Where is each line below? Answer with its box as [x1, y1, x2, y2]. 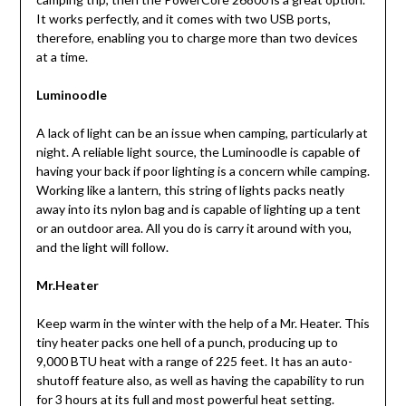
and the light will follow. [35, 238, 171, 255]
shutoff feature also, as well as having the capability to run [35, 372, 364, 388]
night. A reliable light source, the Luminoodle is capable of [35, 143, 360, 159]
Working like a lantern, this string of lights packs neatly [35, 181, 344, 198]
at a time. [35, 48, 88, 64]
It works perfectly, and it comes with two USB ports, [35, 10, 331, 26]
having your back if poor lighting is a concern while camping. [35, 162, 370, 179]
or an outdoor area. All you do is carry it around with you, [35, 219, 352, 236]
